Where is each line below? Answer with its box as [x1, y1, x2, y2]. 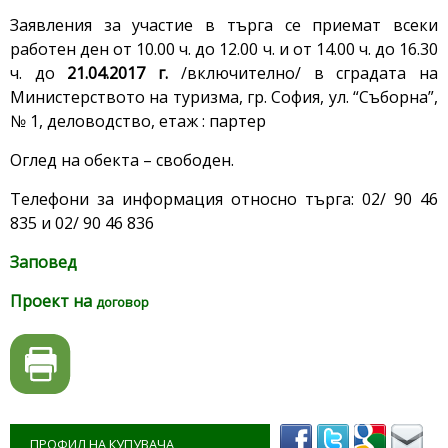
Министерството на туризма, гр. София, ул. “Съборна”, [10, 86, 438, 109]
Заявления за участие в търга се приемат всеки [10, 14, 438, 37]
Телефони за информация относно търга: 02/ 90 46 [10, 188, 438, 211]
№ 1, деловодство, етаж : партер [10, 110, 266, 133]
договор [96, 293, 149, 312]
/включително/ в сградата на [180, 62, 439, 85]
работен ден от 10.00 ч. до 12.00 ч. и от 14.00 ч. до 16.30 [10, 38, 438, 61]
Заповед [10, 251, 77, 274]
